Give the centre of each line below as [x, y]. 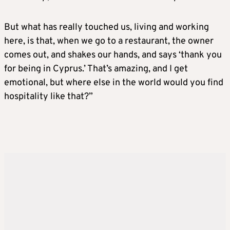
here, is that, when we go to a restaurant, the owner [109, 42]
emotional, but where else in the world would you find [114, 83]
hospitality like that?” [49, 97]
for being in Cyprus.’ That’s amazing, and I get [96, 69]
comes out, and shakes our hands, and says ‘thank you [113, 55]
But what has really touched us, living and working [107, 28]
